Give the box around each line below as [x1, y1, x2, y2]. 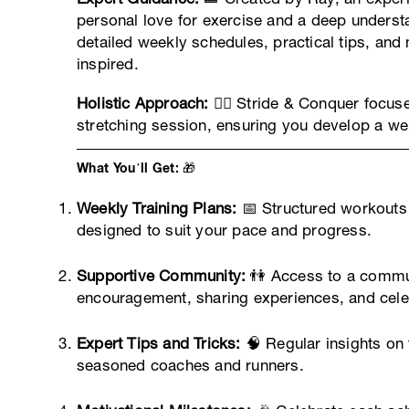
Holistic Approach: [77, 94, 209, 112]
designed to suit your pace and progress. [77, 221, 372, 239]
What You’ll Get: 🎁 [77, 160, 196, 175]
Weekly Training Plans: [77, 199, 237, 217]
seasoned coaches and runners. [77, 356, 304, 374]
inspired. [77, 55, 139, 73]
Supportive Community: [77, 267, 246, 285]
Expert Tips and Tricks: [77, 334, 241, 352]
